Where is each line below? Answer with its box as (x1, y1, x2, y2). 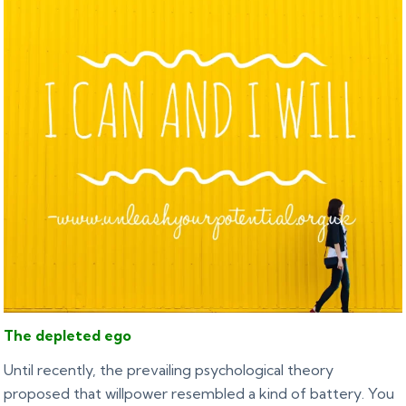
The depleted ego (4, 326, 132, 345)
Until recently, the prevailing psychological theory (4, 361, 334, 380)
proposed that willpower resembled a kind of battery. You (4, 384, 395, 403)
